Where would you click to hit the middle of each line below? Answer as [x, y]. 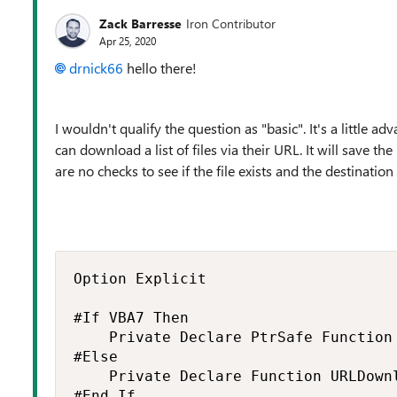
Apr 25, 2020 [128, 40]
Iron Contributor [231, 23]
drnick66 [96, 68]
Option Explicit [140, 279]
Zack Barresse [140, 23]
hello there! [160, 68]
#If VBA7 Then [131, 318]
